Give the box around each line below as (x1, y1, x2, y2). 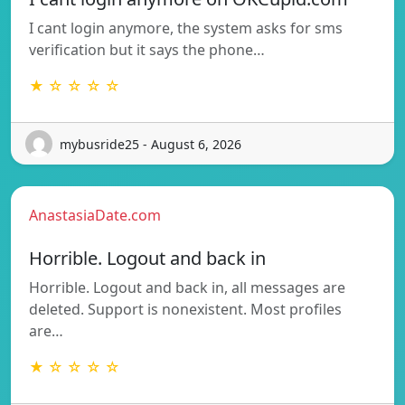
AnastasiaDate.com (29, 205, 161, 226)
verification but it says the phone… (29, 40, 265, 61)
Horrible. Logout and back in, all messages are (29, 278, 345, 298)
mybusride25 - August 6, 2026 (60, 135, 241, 153)
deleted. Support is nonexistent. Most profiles (29, 299, 342, 320)
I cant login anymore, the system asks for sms (29, 18, 343, 39)
